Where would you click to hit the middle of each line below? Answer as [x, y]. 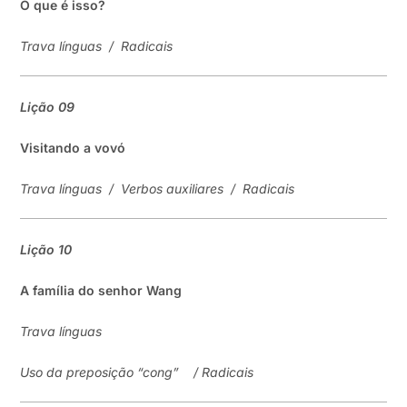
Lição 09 [48, 107]
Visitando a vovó [73, 148]
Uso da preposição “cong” [100, 372]
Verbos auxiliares [173, 189]
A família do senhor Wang [101, 290]
